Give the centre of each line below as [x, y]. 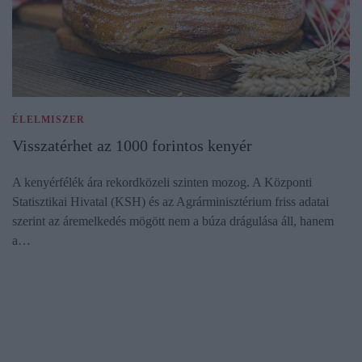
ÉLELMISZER [48, 120]
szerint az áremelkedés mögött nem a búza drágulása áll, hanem [173, 221]
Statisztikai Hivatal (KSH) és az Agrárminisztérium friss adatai [170, 202]
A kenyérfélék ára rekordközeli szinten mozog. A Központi [162, 183]
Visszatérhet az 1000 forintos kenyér [132, 146]
